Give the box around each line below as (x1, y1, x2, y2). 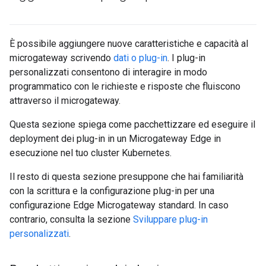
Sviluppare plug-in (133, 214, 208, 225)
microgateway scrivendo (9, 52, 113, 64)
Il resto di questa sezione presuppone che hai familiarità (9, 171, 243, 182)
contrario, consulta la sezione (9, 214, 133, 225)
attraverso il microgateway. (9, 95, 121, 106)
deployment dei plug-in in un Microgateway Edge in (9, 133, 221, 144)
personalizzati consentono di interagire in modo (9, 66, 207, 78)
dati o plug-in (113, 52, 167, 64)
